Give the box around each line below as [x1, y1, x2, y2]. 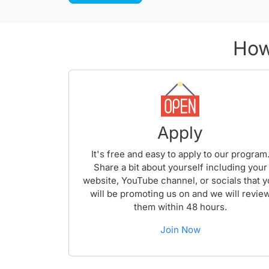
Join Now [160, 224, 201, 235]
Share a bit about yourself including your [93, 162, 267, 173]
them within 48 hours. [133, 201, 227, 213]
